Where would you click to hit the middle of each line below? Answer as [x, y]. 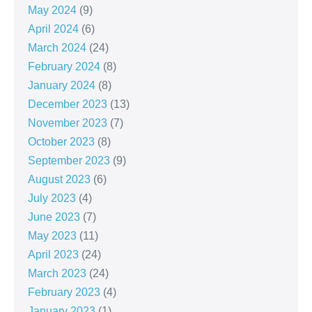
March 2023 [57, 273]
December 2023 [68, 104]
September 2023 [69, 160]
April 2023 [53, 254]
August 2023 [59, 179]
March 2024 [57, 47]
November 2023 [68, 123]
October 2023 [61, 141]
